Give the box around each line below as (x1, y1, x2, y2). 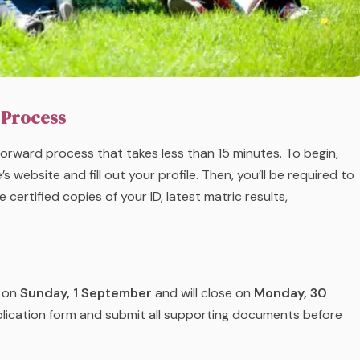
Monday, (254, 284, 310, 302)
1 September (73, 284, 152, 302)
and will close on (152, 284, 254, 302)
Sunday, (20, 284, 73, 302)
